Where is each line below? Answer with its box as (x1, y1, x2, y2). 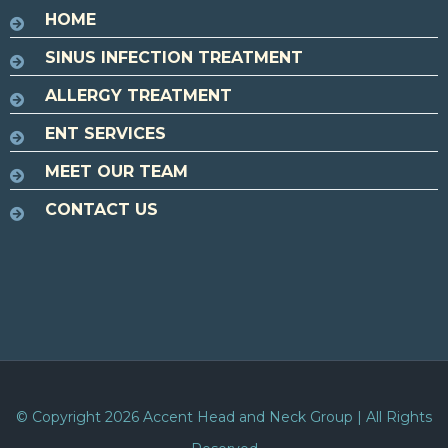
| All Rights (353, 408, 432, 426)
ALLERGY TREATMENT (45, 86, 232, 105)
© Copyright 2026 (16, 408, 143, 426)
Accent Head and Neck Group (143, 408, 353, 426)
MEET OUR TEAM (45, 162, 188, 181)
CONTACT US (45, 200, 158, 219)
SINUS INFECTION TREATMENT (45, 48, 303, 67)
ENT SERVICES (45, 124, 166, 143)
